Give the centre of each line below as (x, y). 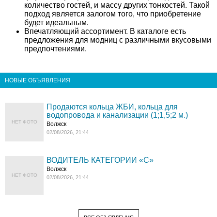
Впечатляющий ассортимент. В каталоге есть (105, 31)
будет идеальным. (56, 23)
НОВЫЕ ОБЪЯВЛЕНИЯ (38, 80)
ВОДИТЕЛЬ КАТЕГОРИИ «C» (100, 160)
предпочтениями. (55, 49)
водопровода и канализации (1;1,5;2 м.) (117, 115)
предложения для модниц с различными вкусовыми (118, 40)
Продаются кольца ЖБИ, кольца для (112, 107)
